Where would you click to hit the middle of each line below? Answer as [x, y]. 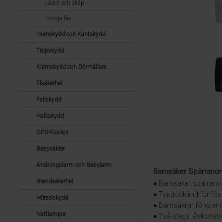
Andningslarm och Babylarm [74, 165]
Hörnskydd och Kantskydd [71, 34]
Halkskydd [50, 116]
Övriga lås [58, 18]
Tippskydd [50, 51]
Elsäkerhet [49, 83]
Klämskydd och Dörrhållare [71, 67]
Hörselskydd [52, 198]
